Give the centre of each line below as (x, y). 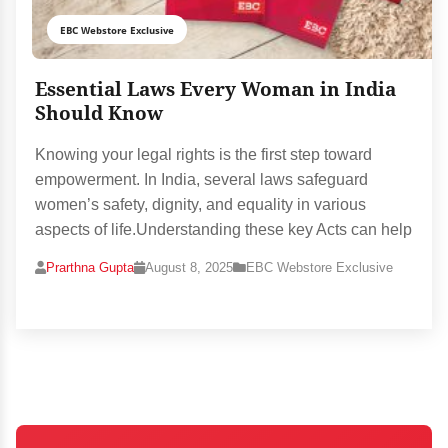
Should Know (99, 114)
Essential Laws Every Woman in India (216, 90)
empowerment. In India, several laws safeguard (202, 180)
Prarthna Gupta (90, 268)
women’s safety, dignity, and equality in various (201, 205)
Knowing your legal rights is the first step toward (204, 155)
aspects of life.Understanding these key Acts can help (224, 230)
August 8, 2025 (189, 268)
